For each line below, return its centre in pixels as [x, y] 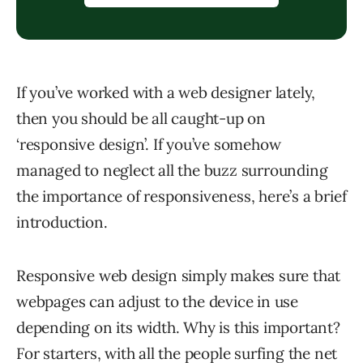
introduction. [62, 222]
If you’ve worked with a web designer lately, [166, 92]
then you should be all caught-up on [141, 118]
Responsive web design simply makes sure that [179, 275]
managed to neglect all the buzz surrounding [172, 170]
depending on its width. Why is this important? [178, 327]
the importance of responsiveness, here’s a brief [181, 196]
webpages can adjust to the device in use [157, 301]
